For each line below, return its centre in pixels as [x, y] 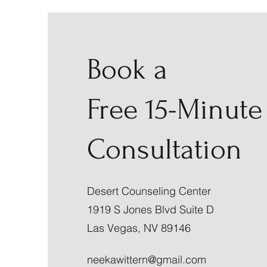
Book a [127, 69]
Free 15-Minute [175, 109]
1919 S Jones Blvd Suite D [152, 209]
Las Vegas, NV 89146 [139, 228]
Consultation [164, 149]
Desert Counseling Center [150, 191]
